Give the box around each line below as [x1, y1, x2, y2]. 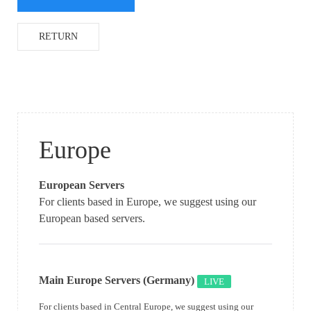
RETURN [39, 31, 78, 42]
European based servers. [39, 212, 145, 224]
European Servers [39, 178, 124, 191]
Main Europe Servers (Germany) [39, 274, 194, 286]
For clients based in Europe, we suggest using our [39, 195, 256, 208]
